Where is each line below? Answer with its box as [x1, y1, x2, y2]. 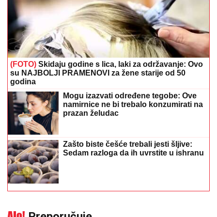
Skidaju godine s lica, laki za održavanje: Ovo [36, 60, 203, 68]
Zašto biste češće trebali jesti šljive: [63, 140, 192, 149]
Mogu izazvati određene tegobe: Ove [63, 92, 197, 100]
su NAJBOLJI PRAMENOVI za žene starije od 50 [10, 69, 186, 77]
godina [10, 77, 36, 86]
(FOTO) [10, 60, 36, 68]
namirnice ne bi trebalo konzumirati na [63, 100, 203, 108]
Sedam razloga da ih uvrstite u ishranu [63, 149, 204, 157]
